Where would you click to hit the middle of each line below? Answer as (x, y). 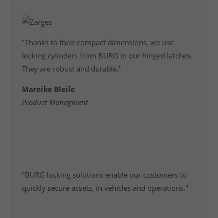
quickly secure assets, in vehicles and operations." (105, 188)
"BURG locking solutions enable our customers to (105, 175)
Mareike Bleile (49, 89)
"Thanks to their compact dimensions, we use (98, 42)
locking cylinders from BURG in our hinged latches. (107, 55)
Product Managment (55, 102)
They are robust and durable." (72, 69)
